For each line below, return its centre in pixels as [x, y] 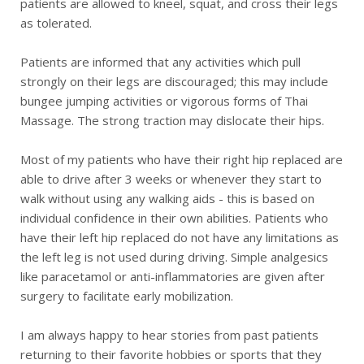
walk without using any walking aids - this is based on [167, 199]
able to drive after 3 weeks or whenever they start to [171, 179]
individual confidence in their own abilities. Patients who [174, 218]
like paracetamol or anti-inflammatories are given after [173, 277]
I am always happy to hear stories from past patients [169, 335]
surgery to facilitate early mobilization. [127, 296]
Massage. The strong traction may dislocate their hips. [172, 121]
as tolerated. [56, 23]
